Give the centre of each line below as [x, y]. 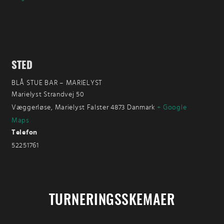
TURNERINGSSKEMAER [112, 200]
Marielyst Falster [82, 107]
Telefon [24, 132]
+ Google [172, 107]
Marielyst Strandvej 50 [48, 94]
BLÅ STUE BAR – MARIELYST [57, 82]
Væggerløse [31, 107]
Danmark [141, 107]
